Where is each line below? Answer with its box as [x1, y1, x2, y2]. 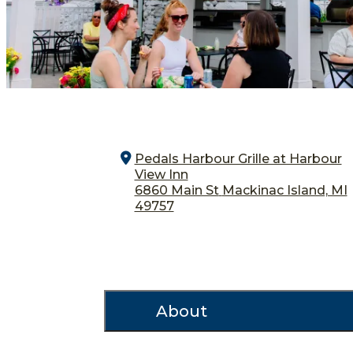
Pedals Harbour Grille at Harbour [134, 151, 342, 167]
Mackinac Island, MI [221, 183, 347, 199]
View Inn [134, 167, 188, 183]
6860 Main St [134, 183, 219, 199]
